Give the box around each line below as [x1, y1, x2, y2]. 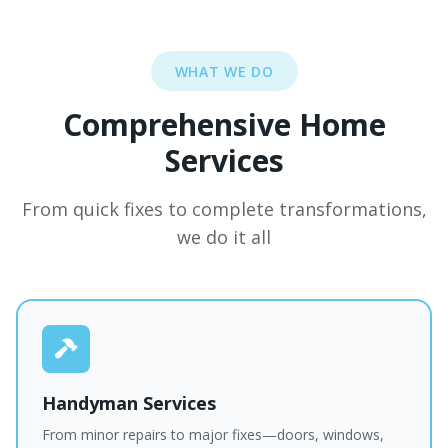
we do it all [177, 225, 271, 249]
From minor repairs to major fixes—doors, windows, [42, 425, 384, 444]
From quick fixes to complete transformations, [21, 197, 427, 221]
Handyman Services [42, 391, 216, 415]
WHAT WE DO [174, 62, 274, 81]
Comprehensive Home [62, 104, 386, 145]
